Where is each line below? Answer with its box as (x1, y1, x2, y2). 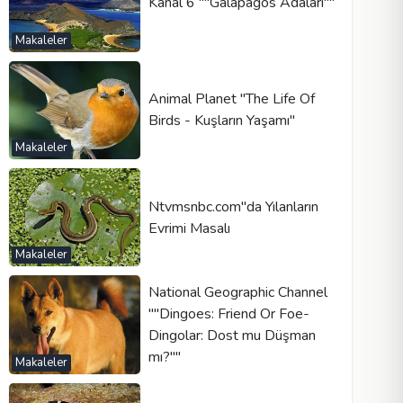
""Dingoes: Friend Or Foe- (148, 303, 309, 324)
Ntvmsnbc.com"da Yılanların (148, 196, 318, 217)
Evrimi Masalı (148, 218, 230, 238)
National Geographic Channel (148, 282, 327, 302)
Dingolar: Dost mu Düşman (148, 325, 316, 345)
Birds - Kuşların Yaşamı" (148, 111, 295, 131)
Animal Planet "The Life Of (148, 89, 315, 110)
